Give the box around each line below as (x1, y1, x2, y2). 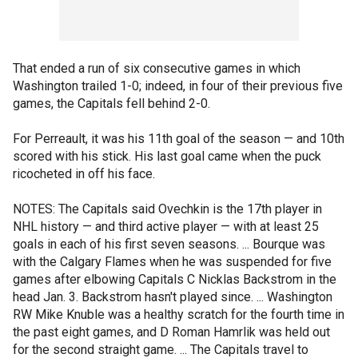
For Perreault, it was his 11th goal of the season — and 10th (13, 131, 344, 146)
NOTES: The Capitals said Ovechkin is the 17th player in (13, 201, 322, 217)
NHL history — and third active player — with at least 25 (13, 219, 319, 234)
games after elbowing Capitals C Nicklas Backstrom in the (13, 272, 336, 287)
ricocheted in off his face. (13, 166, 155, 181)
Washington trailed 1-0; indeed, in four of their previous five (13, 78, 343, 93)
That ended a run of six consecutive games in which (13, 61, 300, 76)
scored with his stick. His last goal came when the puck (13, 149, 321, 164)
